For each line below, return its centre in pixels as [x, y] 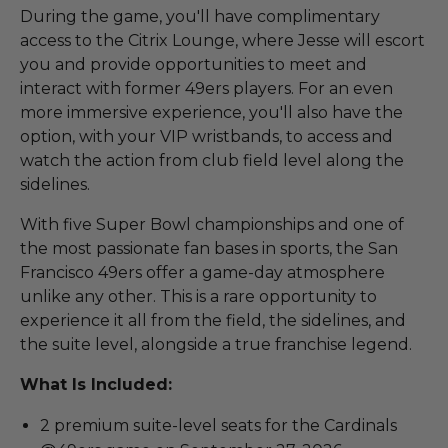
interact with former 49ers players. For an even [206, 88]
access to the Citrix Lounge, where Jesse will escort [222, 40]
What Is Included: [96, 384]
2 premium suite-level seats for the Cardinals [218, 425]
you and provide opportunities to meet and [193, 64]
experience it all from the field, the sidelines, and [213, 320]
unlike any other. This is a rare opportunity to [198, 296]
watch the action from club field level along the [212, 160]
